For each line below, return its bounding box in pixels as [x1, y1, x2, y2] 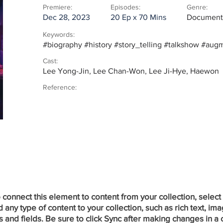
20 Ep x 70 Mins [111, 13, 166, 21]
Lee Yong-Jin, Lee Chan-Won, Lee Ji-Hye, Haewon [43, 67, 219, 75]
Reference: [43, 83, 77, 91]
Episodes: [111, 3, 140, 11]
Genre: [187, 3, 208, 11]
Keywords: [43, 30, 75, 38]
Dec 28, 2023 [43, 13, 90, 21]
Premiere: [43, 3, 72, 11]
